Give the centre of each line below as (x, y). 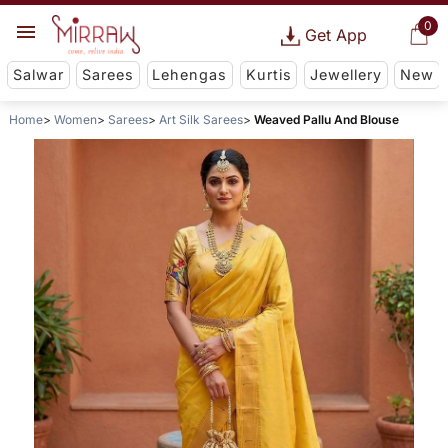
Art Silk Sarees (200, 120)
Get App (335, 35)
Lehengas (190, 75)
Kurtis (268, 75)
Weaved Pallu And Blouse (326, 120)
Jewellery (345, 75)
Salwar (38, 75)
